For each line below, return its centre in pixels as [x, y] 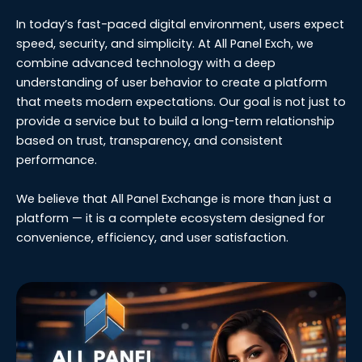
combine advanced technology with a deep [146, 63]
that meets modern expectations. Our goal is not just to [181, 102]
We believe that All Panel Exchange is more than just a [174, 198]
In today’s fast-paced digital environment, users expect [180, 25]
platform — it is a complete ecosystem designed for [170, 218]
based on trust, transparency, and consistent [149, 141]
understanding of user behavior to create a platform [172, 83]
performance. [57, 160]
